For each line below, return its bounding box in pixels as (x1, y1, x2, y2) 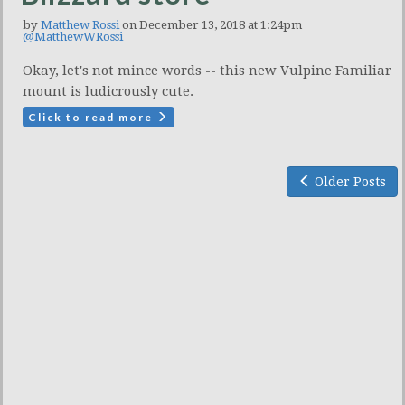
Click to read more (28, 110, 156, 125)
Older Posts (311, 174, 386, 190)
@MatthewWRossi (23, 30, 123, 44)
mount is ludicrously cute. (23, 83, 193, 100)
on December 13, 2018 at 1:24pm (119, 18, 302, 33)
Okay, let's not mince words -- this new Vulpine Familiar (23, 62, 391, 80)
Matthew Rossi (41, 18, 119, 33)
